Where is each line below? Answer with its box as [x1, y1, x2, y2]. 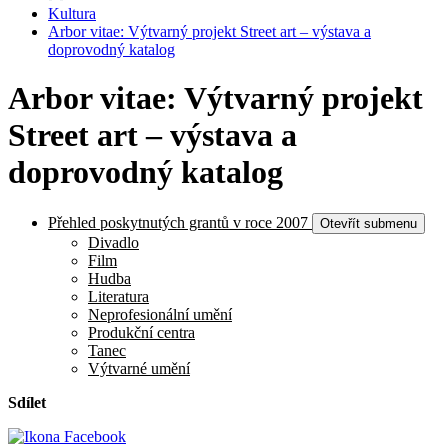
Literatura [88, 287, 149, 305]
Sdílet [8, 393, 46, 411]
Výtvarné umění [88, 359, 190, 377]
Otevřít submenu [320, 215, 417, 231]
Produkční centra [88, 323, 195, 341]
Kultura [48, 5, 96, 22]
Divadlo [88, 233, 139, 251]
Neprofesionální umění [88, 305, 232, 323]
